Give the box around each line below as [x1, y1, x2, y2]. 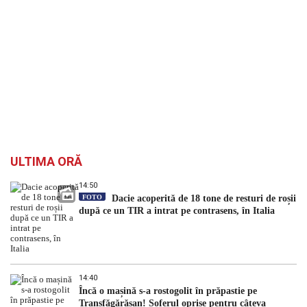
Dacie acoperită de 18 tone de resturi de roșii [109, 193, 296, 204]
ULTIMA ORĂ [10, 154, 82, 169]
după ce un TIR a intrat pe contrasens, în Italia [79, 206, 275, 217]
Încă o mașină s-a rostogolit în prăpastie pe [79, 286, 257, 297]
